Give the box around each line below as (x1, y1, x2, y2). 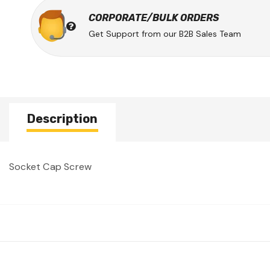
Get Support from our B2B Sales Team (88, 28, 241, 39)
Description (27, 111, 98, 126)
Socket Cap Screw (9, 160, 92, 173)
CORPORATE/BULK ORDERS (88, 11, 219, 24)
